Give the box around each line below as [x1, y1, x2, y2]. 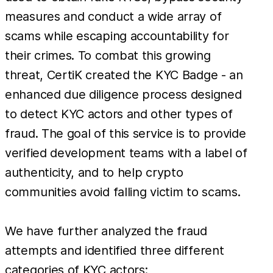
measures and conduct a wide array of [5, 9, 222, 24]
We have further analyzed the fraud [5, 223, 207, 238]
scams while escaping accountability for [5, 28, 229, 43]
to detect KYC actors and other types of [5, 106, 233, 121]
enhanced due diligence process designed [5, 87, 242, 102]
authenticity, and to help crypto [5, 165, 183, 180]
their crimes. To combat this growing [5, 48, 211, 63]
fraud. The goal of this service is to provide [5, 126, 246, 141]
